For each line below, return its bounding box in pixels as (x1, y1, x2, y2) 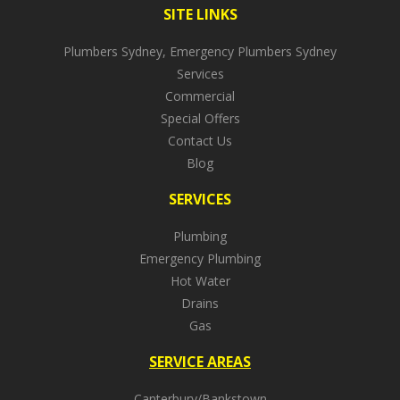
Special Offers (160, 109, 240, 127)
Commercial (165, 87, 235, 104)
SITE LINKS (162, 4, 237, 24)
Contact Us (168, 131, 232, 149)
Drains (181, 294, 219, 312)
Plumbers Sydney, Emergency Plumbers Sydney (63, 42, 337, 60)
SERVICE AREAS (149, 351, 251, 371)
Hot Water (170, 271, 230, 289)
